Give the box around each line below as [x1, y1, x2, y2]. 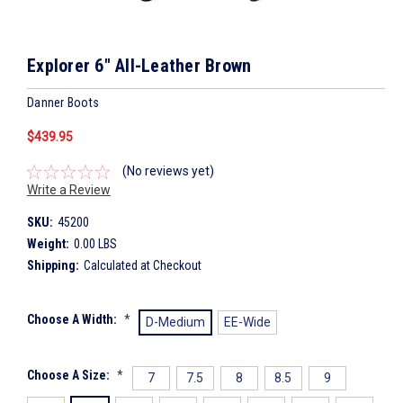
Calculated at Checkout [83, 258, 201, 273]
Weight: [27, 237, 69, 252]
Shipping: [27, 258, 79, 273]
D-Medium [145, 315, 205, 330]
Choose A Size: [27, 368, 112, 383]
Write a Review [27, 183, 111, 198]
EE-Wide [223, 315, 271, 330]
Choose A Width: [27, 312, 120, 327]
